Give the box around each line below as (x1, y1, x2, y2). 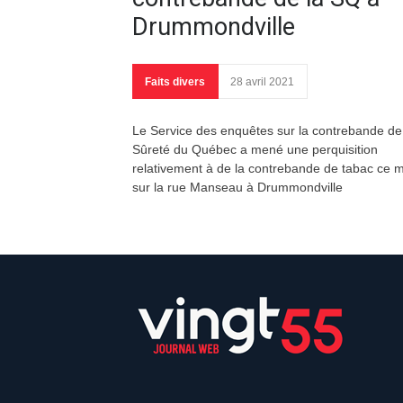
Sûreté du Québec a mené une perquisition (132, 142, 378, 157)
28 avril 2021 (230, 76, 294, 89)
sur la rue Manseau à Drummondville (132, 180, 343, 195)
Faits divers (145, 76, 205, 89)
